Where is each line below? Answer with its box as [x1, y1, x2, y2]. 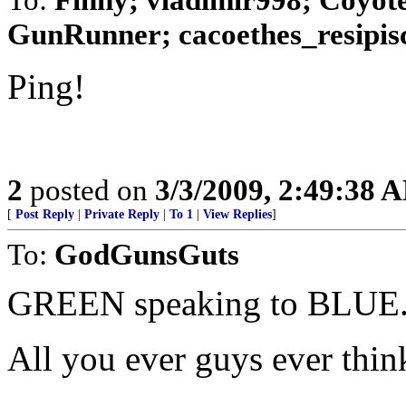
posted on [23, 173, 155, 207]
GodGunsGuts [54, 237, 239, 271]
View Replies [203, 208, 272, 221]
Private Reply [84, 208, 159, 221]
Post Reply [15, 208, 74, 221]
